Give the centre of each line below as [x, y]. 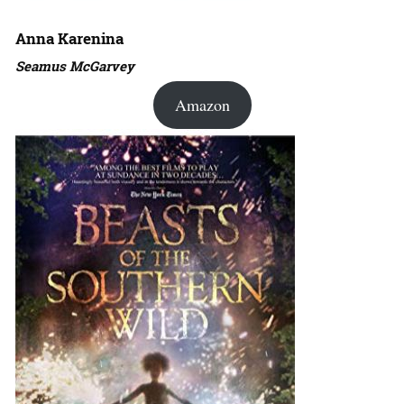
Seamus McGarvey [75, 66]
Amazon [202, 105]
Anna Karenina [69, 39]
